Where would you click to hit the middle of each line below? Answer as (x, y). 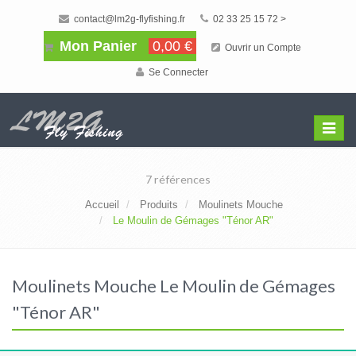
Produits (159, 205)
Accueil (102, 205)
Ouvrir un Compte (261, 48)
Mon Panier (98, 46)
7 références (178, 179)
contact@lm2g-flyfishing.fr (128, 19)
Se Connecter (177, 72)
